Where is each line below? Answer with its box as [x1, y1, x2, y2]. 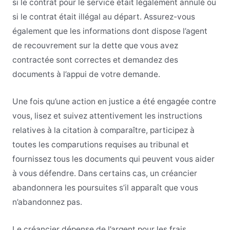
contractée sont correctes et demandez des [12, 54, 178, 65]
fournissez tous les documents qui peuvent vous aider [12, 154, 215, 164]
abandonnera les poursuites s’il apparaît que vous [12, 182, 198, 193]
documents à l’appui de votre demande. [12, 69, 160, 79]
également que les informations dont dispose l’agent [12, 26, 207, 36]
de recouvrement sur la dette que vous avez [12, 40, 178, 50]
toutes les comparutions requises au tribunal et [12, 139, 189, 149]
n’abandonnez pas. [12, 197, 82, 207]
